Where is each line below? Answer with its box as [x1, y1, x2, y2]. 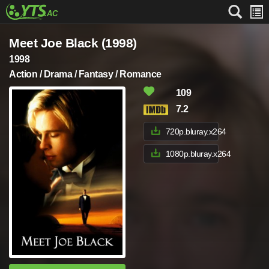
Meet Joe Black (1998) [9, 36, 137, 50]
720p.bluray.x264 [165, 127, 226, 136]
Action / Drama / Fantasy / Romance [9, 69, 162, 79]
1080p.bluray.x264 [165, 149, 231, 159]
